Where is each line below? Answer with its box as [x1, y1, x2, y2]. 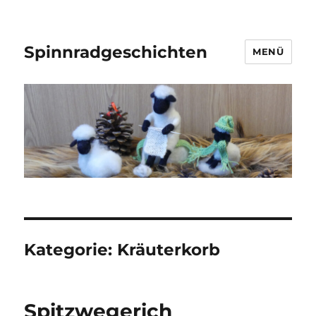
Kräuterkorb [117, 240, 221, 260]
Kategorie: [24, 240, 118, 260]
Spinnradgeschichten [24, 42, 208, 62]
